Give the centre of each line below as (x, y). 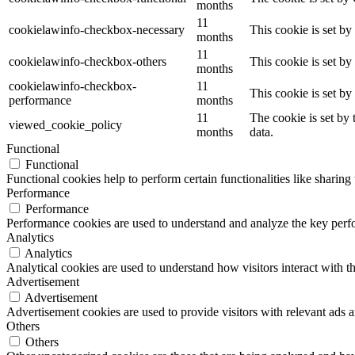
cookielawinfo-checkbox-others (88, 62)
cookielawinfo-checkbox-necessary (97, 30)
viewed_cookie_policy (65, 125)
